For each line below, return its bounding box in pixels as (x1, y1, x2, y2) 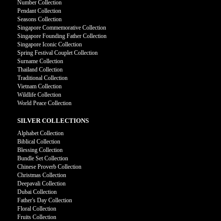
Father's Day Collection (17, 197, 72, 204)
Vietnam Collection (17, 83, 62, 90)
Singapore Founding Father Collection (17, 33, 107, 39)
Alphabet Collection (17, 130, 64, 137)
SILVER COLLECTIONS (17, 117, 89, 124)
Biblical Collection (17, 138, 60, 145)
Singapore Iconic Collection (17, 41, 82, 48)
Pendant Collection (17, 7, 61, 14)
